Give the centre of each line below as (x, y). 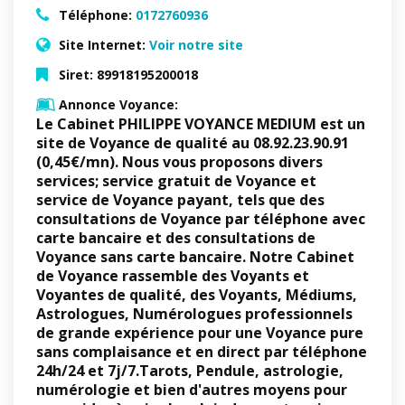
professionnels (297, 314)
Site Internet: (102, 45)
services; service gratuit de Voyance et (176, 181)
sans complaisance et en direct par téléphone (202, 352)
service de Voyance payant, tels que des (180, 200)
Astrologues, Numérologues (139, 314)
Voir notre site (196, 45)
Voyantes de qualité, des (127, 295)
